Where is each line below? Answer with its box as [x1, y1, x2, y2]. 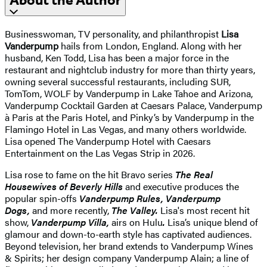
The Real [175, 167, 213, 181]
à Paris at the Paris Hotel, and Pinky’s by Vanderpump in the [5, 110, 254, 124]
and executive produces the [123, 179, 239, 193]
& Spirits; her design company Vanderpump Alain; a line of [5, 250, 249, 265]
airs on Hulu [111, 215, 163, 229]
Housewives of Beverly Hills [5, 179, 123, 193]
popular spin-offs [5, 191, 79, 205]
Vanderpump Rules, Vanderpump [79, 191, 221, 205]
